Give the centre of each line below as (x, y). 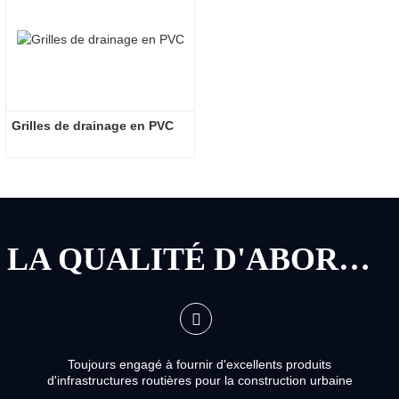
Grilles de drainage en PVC (93, 125)
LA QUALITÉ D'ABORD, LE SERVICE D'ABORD (354, 259)
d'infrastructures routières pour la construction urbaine (199, 380)
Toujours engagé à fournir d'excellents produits (199, 364)
